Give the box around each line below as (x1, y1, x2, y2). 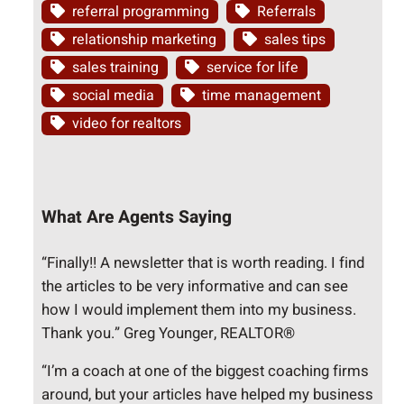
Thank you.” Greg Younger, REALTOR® (41, 321, 296, 344)
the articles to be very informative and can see (41, 274, 349, 298)
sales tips (264, 29, 326, 51)
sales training (72, 57, 160, 79)
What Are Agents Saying (41, 204, 233, 230)
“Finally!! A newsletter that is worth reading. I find (41, 251, 365, 274)
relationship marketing (72, 29, 217, 51)
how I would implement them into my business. (41, 298, 357, 321)
